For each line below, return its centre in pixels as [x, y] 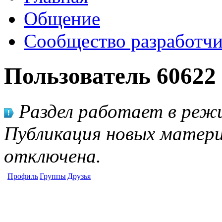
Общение [62, 19]
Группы [53, 176]
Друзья [79, 176]
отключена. [53, 156]
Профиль [23, 176]
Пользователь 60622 [110, 76]
